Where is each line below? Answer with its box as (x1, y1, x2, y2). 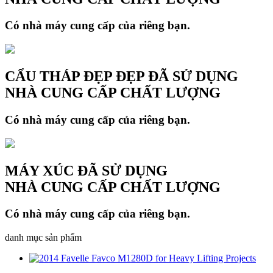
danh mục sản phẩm (5, 232, 82, 243)
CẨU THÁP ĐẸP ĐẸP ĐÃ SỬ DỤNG (5, 68, 238, 85)
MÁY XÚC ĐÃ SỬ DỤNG (5, 162, 168, 179)
